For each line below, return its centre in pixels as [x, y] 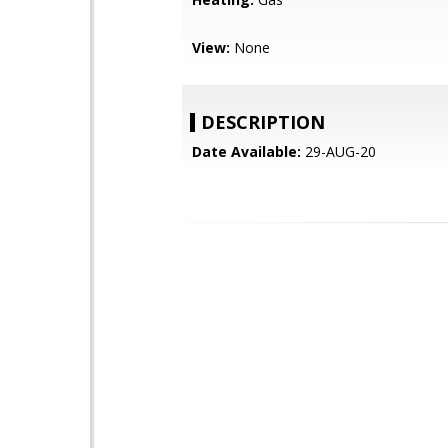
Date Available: [246, 151]
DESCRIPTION [263, 122]
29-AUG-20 [338, 151]
